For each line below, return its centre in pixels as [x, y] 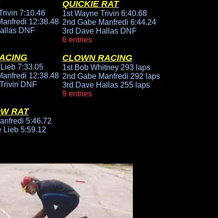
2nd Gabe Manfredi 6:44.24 [109, 22]
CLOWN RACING [97, 58]
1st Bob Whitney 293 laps [106, 67]
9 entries [77, 94]
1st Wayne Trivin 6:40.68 [105, 13]
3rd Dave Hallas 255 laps [106, 85]
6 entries [77, 40]
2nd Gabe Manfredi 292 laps [111, 76]
